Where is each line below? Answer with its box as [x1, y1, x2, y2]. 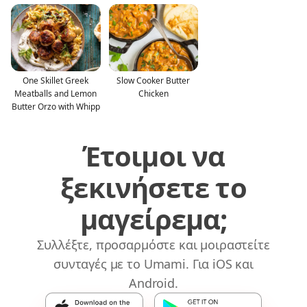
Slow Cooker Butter [116, 74, 191, 86]
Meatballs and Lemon [14, 87, 97, 99]
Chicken [138, 87, 169, 99]
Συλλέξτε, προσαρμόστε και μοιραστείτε [37, 236, 270, 253]
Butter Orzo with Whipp [11, 100, 100, 112]
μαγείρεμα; [79, 199, 228, 238]
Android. [129, 274, 178, 291]
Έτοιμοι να [82, 136, 225, 175]
